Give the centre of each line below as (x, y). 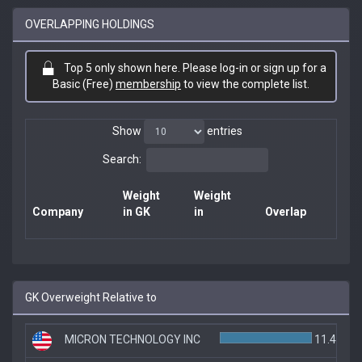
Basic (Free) (84, 84)
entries (223, 130)
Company (58, 211)
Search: (122, 159)
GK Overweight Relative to (91, 297)
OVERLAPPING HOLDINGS (90, 24)
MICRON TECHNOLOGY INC (133, 339)
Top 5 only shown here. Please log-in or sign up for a (195, 67)
